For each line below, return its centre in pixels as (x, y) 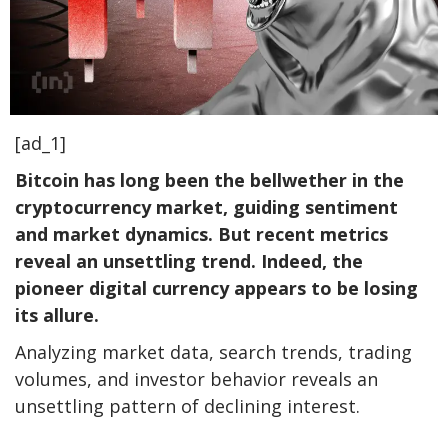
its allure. (57, 314)
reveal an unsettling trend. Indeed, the (189, 260)
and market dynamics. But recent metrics (201, 233)
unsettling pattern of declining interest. (187, 405)
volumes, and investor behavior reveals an (196, 378)
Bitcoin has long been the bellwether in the (209, 179)
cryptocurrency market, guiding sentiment (206, 206)
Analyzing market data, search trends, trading (213, 351)
